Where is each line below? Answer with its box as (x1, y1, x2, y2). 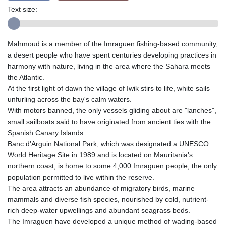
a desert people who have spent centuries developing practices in (8, 51, 216, 60)
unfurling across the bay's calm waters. (8, 95, 132, 104)
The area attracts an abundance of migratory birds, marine (8, 184, 195, 193)
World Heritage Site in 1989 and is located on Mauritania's (8, 151, 193, 159)
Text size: (8, 5, 37, 14)
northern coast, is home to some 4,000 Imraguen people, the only (8, 162, 217, 171)
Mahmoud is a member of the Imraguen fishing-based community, (8, 40, 218, 48)
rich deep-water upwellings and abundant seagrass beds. (8, 206, 190, 215)
